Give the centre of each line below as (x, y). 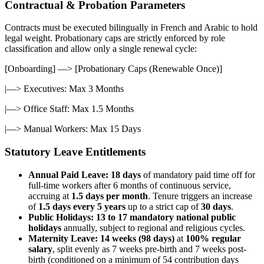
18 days (126, 174)
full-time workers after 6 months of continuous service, (130, 185)
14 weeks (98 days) (137, 238)
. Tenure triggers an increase (200, 196)
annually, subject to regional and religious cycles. (153, 227)
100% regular (213, 238)
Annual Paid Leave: (68, 174)
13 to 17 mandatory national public (166, 217)
